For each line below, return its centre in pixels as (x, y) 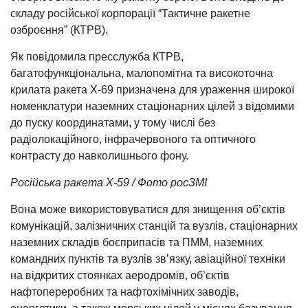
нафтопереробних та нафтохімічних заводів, (124, 292)
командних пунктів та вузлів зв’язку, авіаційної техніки (148, 259)
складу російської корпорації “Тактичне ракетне (130, 14)
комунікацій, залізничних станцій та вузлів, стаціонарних (154, 226)
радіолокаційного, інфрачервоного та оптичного (133, 140)
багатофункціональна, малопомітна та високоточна (142, 74)
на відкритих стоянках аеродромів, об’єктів (120, 276)
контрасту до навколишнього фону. (99, 156)
